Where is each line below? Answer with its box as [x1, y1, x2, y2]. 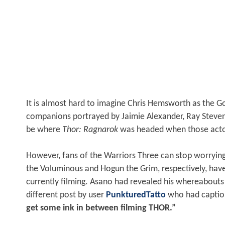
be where [26, 125, 62, 135]
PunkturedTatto [106, 190, 166, 200]
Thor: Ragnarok [62, 125, 118, 135]
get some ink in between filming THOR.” [26, 203, 176, 213]
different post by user [26, 190, 106, 200]
